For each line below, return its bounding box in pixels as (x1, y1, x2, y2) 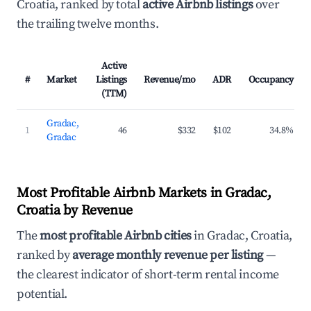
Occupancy (248, 74, 294, 86)
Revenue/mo (144, 74, 196, 86)
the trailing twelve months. (17, 16, 159, 32)
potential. (17, 286, 67, 302)
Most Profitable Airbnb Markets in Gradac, (17, 185, 271, 202)
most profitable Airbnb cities (40, 228, 192, 244)
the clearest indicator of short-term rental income (17, 267, 280, 283)
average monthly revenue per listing (72, 247, 263, 263)
